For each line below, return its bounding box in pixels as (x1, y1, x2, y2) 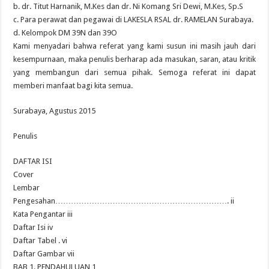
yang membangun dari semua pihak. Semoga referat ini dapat (13, 68, 256, 77)
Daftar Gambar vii (13, 249, 75, 258)
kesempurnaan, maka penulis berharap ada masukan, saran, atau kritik (13, 55, 256, 64)
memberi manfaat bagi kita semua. (13, 81, 133, 90)
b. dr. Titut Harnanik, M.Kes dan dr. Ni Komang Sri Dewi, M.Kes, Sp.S (13, 2, 244, 11)
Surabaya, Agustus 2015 (13, 106, 96, 115)
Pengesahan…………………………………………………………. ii (13, 196, 235, 205)
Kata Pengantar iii (13, 210, 73, 219)
